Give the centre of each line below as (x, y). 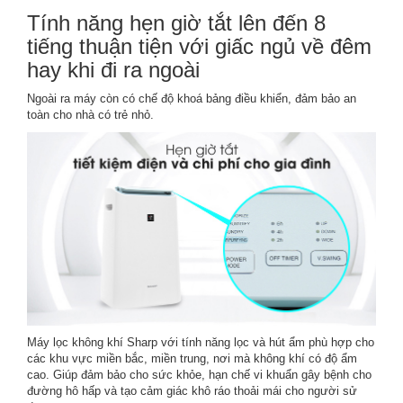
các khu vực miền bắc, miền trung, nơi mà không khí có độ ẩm (192, 359)
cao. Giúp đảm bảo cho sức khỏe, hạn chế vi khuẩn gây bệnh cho (199, 375)
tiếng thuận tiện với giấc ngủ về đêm (199, 46)
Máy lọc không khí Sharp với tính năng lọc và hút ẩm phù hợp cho (201, 343)
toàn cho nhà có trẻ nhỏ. (90, 114)
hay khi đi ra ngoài (113, 69)
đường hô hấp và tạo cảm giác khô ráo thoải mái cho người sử (192, 391)
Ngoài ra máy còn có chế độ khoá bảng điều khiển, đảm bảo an (192, 98)
